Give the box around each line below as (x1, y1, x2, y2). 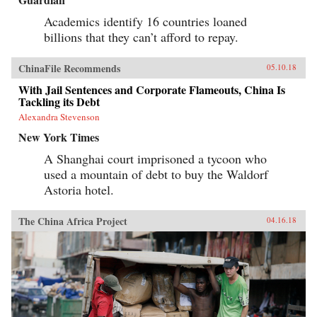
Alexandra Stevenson (18, 110, 100, 124)
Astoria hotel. (44, 181, 114, 199)
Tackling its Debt (18, 93, 100, 110)
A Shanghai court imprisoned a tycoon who (44, 150, 267, 168)
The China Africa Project (18, 214, 127, 229)
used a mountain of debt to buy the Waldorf (44, 166, 268, 183)
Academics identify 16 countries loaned (44, 13, 247, 30)
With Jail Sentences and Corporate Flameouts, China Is (18, 81, 285, 98)
